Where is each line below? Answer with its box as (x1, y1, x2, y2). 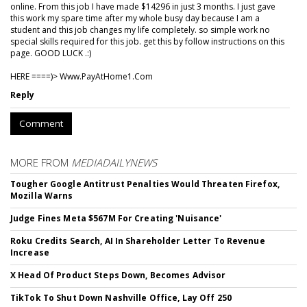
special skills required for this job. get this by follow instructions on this (10, 36, 284, 48)
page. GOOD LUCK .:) (10, 47, 91, 60)
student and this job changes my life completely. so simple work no (10, 24, 270, 36)
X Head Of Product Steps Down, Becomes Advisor (10, 269, 226, 282)
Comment (19, 117, 63, 130)
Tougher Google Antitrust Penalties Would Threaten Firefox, (10, 178, 280, 191)
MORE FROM (10, 156, 71, 170)
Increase (10, 247, 49, 259)
